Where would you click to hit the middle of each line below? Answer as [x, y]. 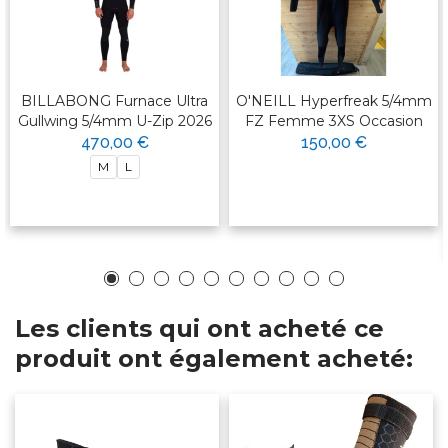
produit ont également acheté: [214, 358]
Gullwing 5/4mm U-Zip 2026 [114, 120]
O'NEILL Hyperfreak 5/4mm [333, 100]
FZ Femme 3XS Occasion [333, 120]
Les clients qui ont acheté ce [199, 328]
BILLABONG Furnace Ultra [114, 100]
